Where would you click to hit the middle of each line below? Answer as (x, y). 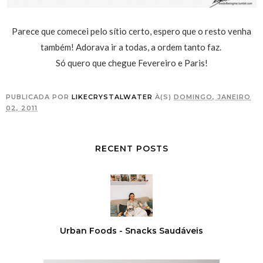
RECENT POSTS (131, 149)
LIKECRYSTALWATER (112, 97)
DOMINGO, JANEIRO (212, 97)
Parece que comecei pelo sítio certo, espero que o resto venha (131, 31)
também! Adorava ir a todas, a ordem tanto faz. (131, 47)
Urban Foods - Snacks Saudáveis (131, 231)
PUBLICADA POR (39, 97)
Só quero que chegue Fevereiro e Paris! (131, 63)
